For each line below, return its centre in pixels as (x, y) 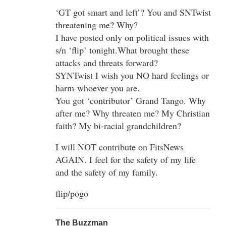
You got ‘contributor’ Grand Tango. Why (131, 100)
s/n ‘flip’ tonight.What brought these (122, 50)
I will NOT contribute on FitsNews (120, 147)
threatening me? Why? (97, 24)
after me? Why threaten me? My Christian (133, 113)
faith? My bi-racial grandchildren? (118, 125)
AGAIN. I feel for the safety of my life (126, 159)
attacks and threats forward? (107, 62)
